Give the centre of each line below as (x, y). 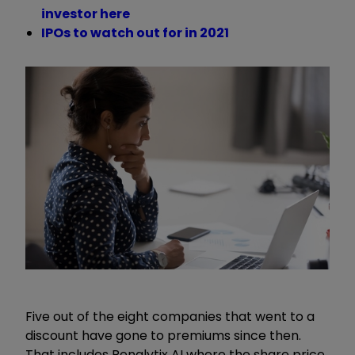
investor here (86, 13)
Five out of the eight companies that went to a (170, 317)
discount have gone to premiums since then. (163, 336)
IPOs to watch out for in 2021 (135, 32)
